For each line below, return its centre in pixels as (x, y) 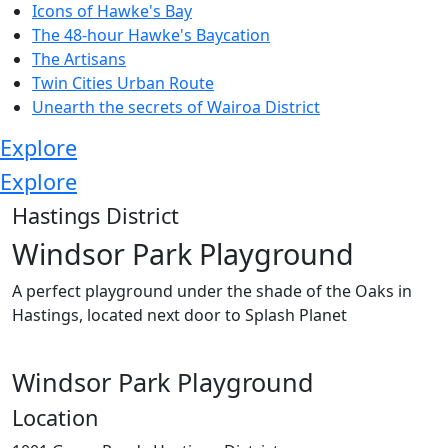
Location (55, 418)
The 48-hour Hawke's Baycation (151, 35)
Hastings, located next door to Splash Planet (179, 315)
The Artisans (79, 59)
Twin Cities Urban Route (123, 83)
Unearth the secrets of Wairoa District (176, 107)
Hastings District (95, 216)
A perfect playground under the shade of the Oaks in (212, 291)
